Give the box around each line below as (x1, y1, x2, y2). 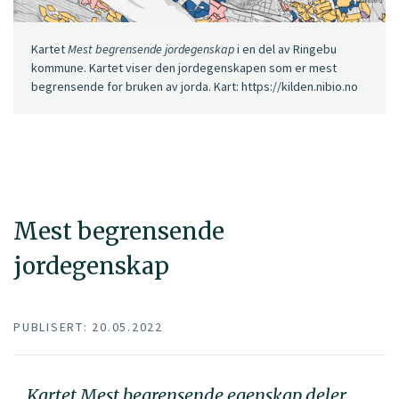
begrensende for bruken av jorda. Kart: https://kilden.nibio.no (31, 78, 358, 95)
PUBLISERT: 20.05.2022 (13, 319, 163, 336)
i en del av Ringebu (234, 41, 337, 58)
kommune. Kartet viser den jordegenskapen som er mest (31, 60, 337, 77)
